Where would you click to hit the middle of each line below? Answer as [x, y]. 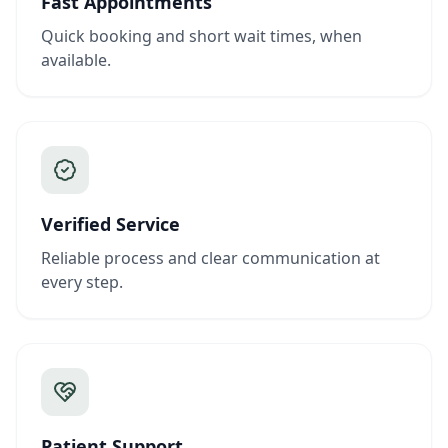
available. [76, 60]
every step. [82, 282]
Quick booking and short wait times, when [201, 36]
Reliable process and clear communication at [210, 258]
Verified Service [110, 224]
